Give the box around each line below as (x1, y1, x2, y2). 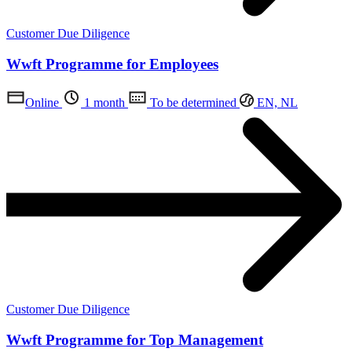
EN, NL (254, 95, 298, 109)
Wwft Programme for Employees (6, 56, 218, 73)
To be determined (147, 95, 236, 109)
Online (25, 95, 59, 109)
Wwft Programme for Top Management (6, 331, 263, 348)
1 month (81, 95, 125, 109)
